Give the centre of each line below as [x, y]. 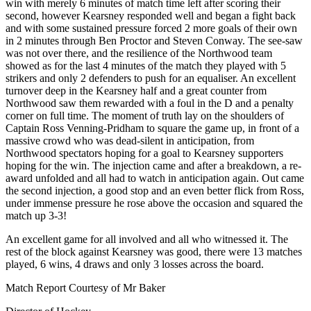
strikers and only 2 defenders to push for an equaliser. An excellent [151, 78]
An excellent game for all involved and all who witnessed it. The [147, 239]
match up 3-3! [36, 216]
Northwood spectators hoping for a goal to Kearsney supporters [144, 153]
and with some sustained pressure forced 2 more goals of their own [151, 28]
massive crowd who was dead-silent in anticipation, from [130, 141]
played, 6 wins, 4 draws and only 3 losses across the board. [135, 264]
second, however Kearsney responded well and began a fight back [151, 16]
